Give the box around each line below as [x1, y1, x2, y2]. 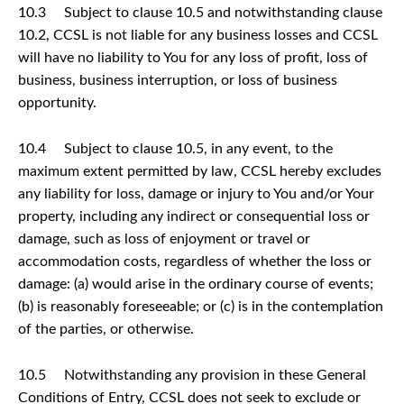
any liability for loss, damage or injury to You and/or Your [18, 186, 374, 201]
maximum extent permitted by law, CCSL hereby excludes [18, 163, 381, 179]
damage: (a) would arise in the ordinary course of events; [18, 276, 373, 291]
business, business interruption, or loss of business [18, 72, 337, 87]
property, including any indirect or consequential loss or [18, 208, 370, 224]
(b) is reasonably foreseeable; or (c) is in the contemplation [18, 298, 383, 314]
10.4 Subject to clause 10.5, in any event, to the [18, 141, 333, 156]
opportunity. [18, 95, 96, 110]
